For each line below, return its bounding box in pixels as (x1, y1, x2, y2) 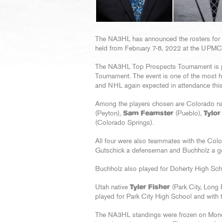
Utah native (95, 184, 130, 191)
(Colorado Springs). (95, 119, 154, 126)
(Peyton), (95, 110, 123, 117)
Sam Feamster (123, 110, 173, 117)
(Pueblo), (173, 110, 204, 117)
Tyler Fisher (130, 184, 170, 191)
